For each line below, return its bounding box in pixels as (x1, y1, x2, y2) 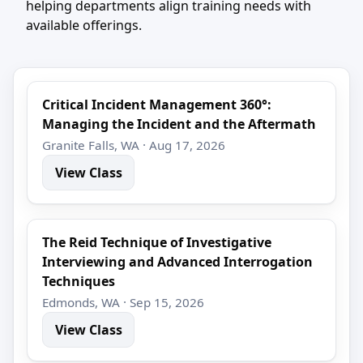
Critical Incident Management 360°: (42, 96, 272, 113)
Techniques (42, 272, 116, 291)
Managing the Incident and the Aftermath (42, 115, 317, 133)
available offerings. (26, 16, 142, 34)
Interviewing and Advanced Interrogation (42, 253, 314, 271)
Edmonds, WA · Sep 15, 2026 (42, 294, 205, 311)
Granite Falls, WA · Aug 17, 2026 (42, 137, 226, 154)
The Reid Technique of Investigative (42, 233, 272, 252)
